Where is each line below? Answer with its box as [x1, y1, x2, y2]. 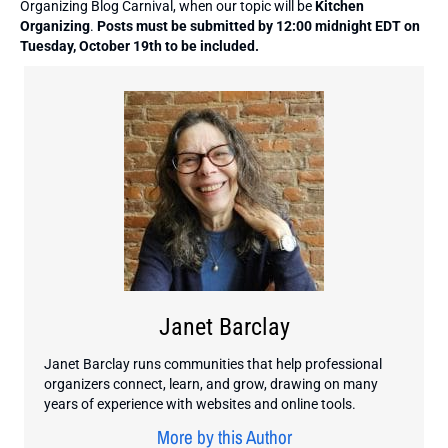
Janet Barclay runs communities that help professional [44, 356, 382, 373]
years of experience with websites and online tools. [44, 396, 356, 413]
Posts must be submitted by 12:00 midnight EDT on [97, 18, 420, 35]
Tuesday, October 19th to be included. [20, 38, 259, 55]
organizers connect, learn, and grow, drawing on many [44, 376, 378, 393]
